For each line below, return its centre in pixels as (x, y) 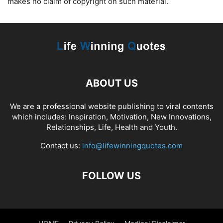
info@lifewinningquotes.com (132, 146)
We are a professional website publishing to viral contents (111, 106)
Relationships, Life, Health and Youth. (111, 127)
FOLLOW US (111, 176)
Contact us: (61, 146)
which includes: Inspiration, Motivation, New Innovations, (111, 117)
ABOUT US (111, 83)
